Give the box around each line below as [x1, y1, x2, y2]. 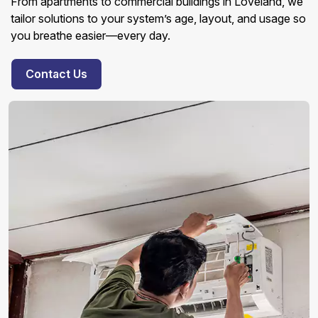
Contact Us [26, 67, 87, 81]
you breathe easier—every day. [11, 28, 170, 43]
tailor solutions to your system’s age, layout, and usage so [11, 11, 306, 26]
